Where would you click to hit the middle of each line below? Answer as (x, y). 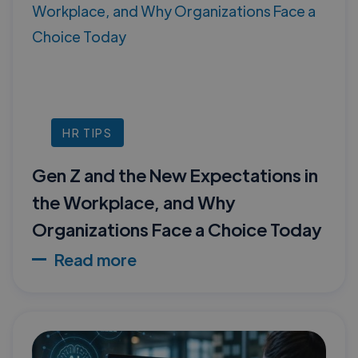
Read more (95, 259)
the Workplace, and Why (134, 201)
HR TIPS (88, 132)
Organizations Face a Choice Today (177, 229)
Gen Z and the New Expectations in (175, 174)
